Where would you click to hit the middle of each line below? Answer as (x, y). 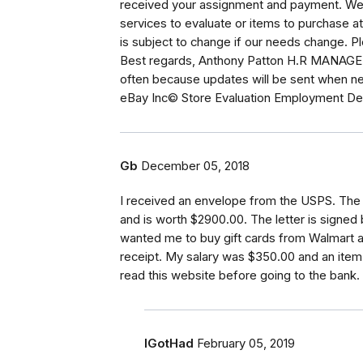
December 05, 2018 (195, 167)
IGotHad (169, 344)
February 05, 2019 (246, 344)
